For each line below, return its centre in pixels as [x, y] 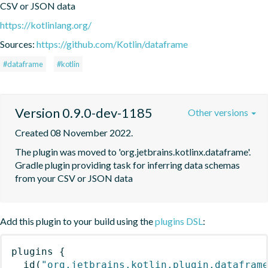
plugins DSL [179, 221]
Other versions [219, 112]
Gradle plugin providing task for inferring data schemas [127, 165]
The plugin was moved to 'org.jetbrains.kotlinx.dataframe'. [133, 151]
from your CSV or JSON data [74, 178]
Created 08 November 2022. [74, 132]
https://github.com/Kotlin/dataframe [112, 44]
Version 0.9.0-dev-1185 [84, 112]
